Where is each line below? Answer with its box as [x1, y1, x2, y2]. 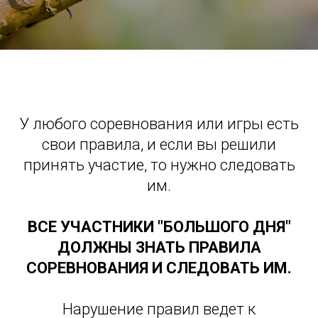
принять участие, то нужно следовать [23, 155, 295, 174]
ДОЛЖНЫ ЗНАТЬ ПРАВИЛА [57, 238, 261, 256]
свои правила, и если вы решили [42, 135, 276, 153]
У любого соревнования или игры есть [19, 114, 299, 133]
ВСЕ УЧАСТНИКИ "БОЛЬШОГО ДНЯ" [27, 217, 291, 236]
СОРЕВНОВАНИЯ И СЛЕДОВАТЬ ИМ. [26, 258, 292, 277]
